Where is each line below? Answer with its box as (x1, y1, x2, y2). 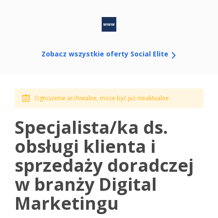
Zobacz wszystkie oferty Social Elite (41, 49, 170, 58)
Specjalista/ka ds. (15, 115, 168, 140)
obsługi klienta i (15, 134, 156, 159)
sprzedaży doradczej (15, 153, 194, 178)
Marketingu (15, 191, 119, 216)
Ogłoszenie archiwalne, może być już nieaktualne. (35, 94, 170, 102)
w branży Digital (15, 172, 157, 197)
